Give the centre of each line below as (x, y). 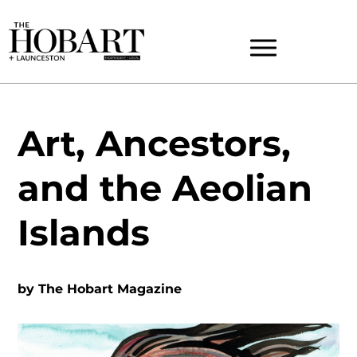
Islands (84, 233)
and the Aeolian (165, 188)
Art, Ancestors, (155, 143)
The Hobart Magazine (110, 289)
